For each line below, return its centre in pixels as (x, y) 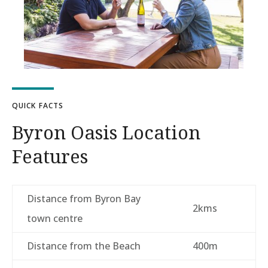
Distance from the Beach (84, 246)
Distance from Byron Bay (84, 199)
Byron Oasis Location (106, 133)
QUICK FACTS (38, 106)
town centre (55, 219)
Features (50, 156)
